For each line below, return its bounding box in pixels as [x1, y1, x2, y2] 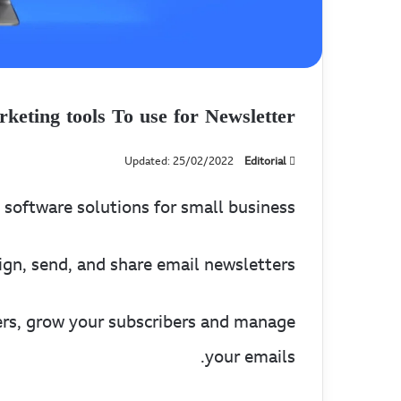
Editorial [244, 152, 286, 170]
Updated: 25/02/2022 [124, 152, 234, 170]
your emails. [205, 343, 295, 371]
